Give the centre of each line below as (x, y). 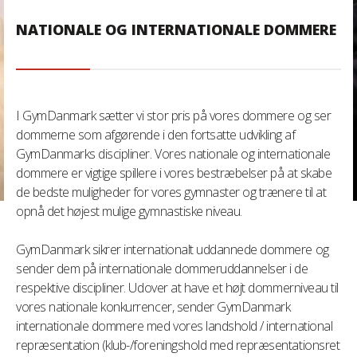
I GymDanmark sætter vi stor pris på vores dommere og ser (174, 116)
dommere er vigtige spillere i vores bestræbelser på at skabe (174, 173)
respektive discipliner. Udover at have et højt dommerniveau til (177, 288)
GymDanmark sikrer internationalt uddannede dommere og (173, 249)
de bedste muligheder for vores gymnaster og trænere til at (171, 192)
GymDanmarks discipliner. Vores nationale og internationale (173, 154)
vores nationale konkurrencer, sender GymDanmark (153, 307)
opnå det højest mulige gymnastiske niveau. (129, 211)
